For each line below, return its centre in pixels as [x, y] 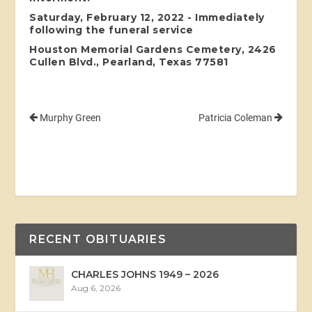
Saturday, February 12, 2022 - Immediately [147, 17]
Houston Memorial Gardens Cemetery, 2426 [153, 49]
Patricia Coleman [236, 117]
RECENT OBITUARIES [98, 239]
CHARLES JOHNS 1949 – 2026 [145, 274]
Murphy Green [70, 117]
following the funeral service [111, 30]
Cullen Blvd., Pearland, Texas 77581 [129, 62]
